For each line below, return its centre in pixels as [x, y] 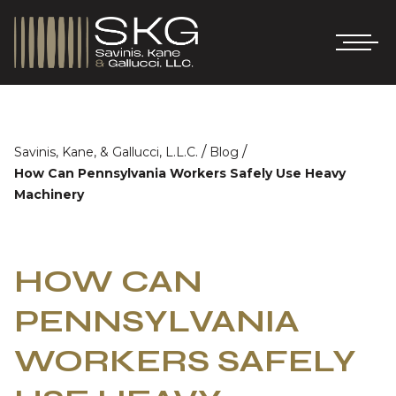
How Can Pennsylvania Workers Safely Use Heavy [180, 173]
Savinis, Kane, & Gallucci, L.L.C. [106, 152]
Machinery [49, 194]
